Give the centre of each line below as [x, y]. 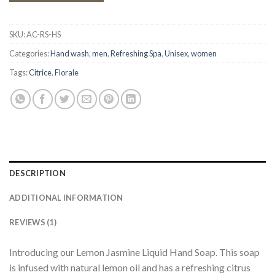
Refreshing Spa [136, 53]
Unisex [176, 53]
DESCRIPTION [37, 173]
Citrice [40, 72]
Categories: [30, 53]
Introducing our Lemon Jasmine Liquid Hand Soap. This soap [134, 252]
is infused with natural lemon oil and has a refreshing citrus [130, 267]
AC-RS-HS [44, 34]
